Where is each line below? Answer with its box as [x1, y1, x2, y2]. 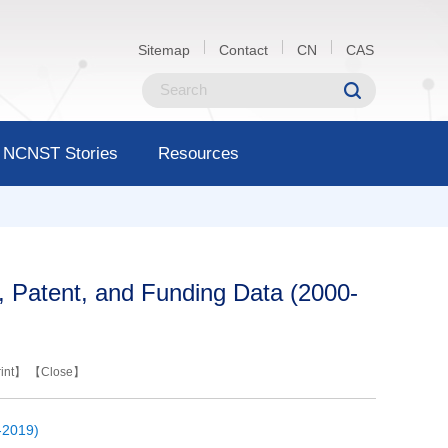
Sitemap [138, 42, 190, 58]
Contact [219, 42, 268, 58]
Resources [157, 143, 239, 163]
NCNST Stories [2, 143, 118, 163]
